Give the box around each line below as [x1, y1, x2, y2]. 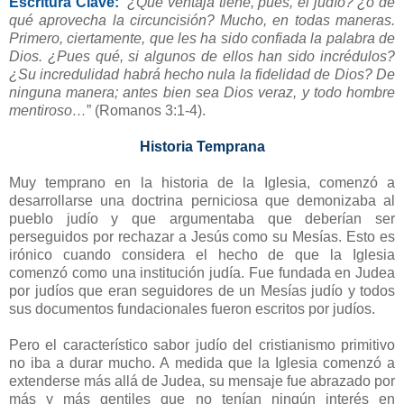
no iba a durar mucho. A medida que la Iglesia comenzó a [9, 354, 395, 371]
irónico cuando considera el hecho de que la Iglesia [9, 246, 395, 262]
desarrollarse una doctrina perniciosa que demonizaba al [9, 192, 395, 208]
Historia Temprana [139, 138, 265, 154]
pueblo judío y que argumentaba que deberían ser [9, 210, 395, 226]
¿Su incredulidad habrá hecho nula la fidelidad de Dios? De [9, 66, 395, 82]
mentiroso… [9, 102, 87, 118]
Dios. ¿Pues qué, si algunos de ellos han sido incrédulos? [9, 48, 395, 64]
